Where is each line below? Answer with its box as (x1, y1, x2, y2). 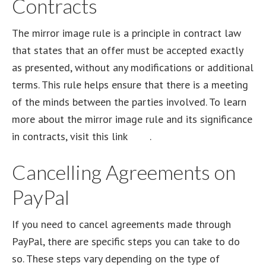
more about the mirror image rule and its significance (12, 112, 252, 126)
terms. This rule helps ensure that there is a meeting (12, 78, 248, 91)
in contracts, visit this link (12, 129, 130, 143)
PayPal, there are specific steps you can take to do (12, 235, 240, 248)
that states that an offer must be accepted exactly (12, 43, 243, 57)
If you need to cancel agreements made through (12, 217, 231, 231)
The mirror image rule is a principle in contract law (12, 26, 241, 40)
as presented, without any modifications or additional (12, 61, 254, 74)
